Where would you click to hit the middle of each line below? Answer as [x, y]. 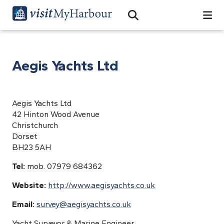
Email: [24, 204]
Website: [30, 185]
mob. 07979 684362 [64, 166]
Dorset [25, 136]
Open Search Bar [163, 19]
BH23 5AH [31, 147]
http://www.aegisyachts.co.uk [101, 185]
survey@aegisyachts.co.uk [84, 204]
